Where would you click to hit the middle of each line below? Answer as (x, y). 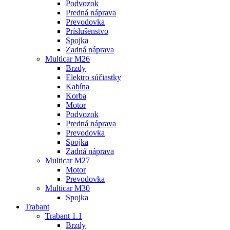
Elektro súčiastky (93, 77)
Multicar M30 (68, 188)
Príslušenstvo (87, 31)
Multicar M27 (68, 160)
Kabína (78, 86)
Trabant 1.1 (64, 216)
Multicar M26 (68, 59)
